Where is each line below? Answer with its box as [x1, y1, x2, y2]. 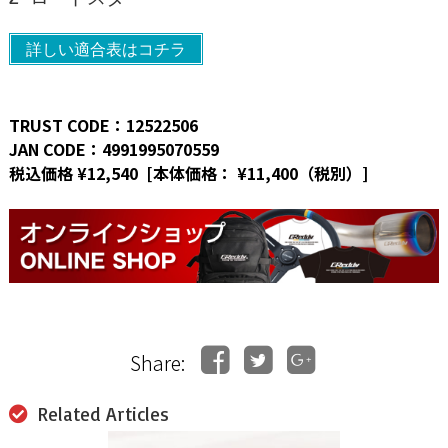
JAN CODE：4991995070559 [8, 137, 219, 162]
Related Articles [37, 401, 169, 426]
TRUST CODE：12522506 [8, 113, 198, 138]
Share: [129, 348, 185, 377]
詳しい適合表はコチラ [25, 39, 186, 60]
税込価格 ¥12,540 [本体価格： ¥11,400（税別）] [8, 161, 368, 186]
